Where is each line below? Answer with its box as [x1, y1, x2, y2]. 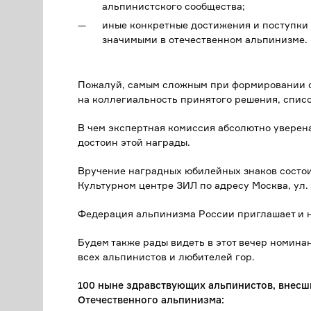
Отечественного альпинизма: [78, 294, 224, 305]
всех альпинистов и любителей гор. [78, 251, 255, 262]
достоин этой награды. [78, 136, 190, 148]
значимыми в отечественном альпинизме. [102, 33, 308, 45]
